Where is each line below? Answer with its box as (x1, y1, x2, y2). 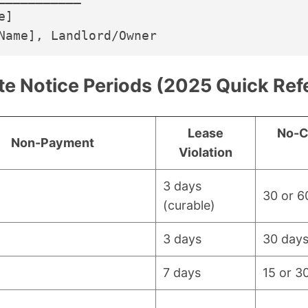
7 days (163, 265, 201, 280)
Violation (179, 144, 232, 159)
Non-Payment (11, 135, 94, 150)
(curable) (163, 197, 215, 212)
